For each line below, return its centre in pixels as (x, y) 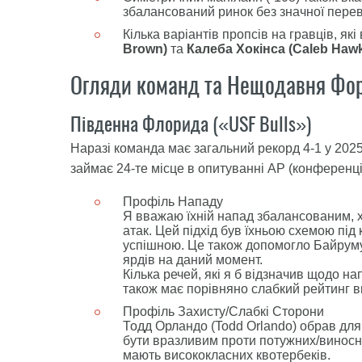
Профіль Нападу (173, 202)
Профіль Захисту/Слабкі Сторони (223, 311)
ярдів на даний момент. (193, 260)
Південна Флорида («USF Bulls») (191, 124)
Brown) (145, 49)
